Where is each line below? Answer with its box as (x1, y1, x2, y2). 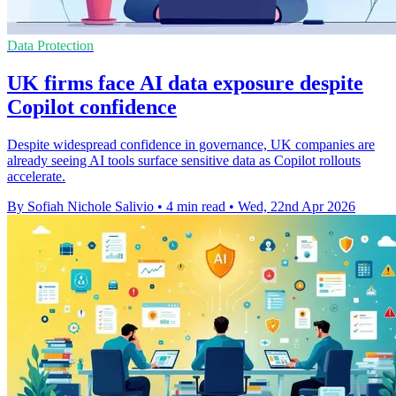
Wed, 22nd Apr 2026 (238, 199, 355, 215)
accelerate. (7, 169, 65, 185)
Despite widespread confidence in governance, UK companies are (7, 137, 375, 153)
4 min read (166, 199, 225, 215)
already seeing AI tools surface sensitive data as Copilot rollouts (7, 153, 361, 169)
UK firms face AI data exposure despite (7, 72, 363, 95)
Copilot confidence (7, 95, 177, 119)
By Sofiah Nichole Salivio (7, 199, 154, 215)
